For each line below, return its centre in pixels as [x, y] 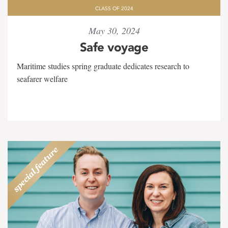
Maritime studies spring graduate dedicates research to [103, 66]
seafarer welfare [42, 79]
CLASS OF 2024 [114, 9]
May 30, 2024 [114, 31]
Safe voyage [114, 47]
